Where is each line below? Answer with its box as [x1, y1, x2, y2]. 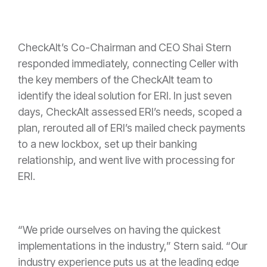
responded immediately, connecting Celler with [18, 57, 238, 70]
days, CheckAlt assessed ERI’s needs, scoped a [18, 105, 242, 118]
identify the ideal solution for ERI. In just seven [18, 89, 232, 102]
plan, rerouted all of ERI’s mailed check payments [18, 121, 246, 134]
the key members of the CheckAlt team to [18, 73, 213, 86]
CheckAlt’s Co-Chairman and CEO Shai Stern [18, 41, 231, 54]
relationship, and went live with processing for [18, 153, 235, 166]
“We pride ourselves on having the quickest [18, 223, 221, 236]
